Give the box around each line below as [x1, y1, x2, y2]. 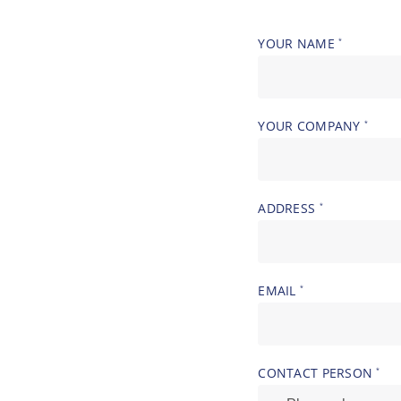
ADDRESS [258, 199, 320, 217]
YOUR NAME [258, 34, 339, 52]
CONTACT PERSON [258, 363, 377, 381]
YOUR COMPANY [258, 116, 364, 134]
